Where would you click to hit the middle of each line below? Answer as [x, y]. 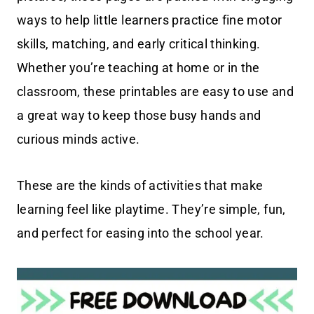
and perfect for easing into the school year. [141, 233]
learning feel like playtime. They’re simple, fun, [151, 210]
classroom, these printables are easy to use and [155, 92]
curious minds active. [78, 139]
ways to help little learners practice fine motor [150, 20]
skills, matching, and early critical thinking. [139, 44]
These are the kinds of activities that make [140, 186]
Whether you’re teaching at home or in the [138, 68]
